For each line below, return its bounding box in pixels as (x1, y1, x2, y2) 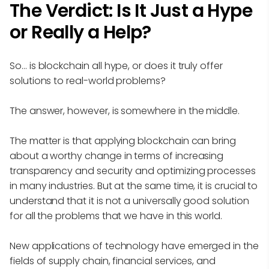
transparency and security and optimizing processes (10, 164, 256, 178)
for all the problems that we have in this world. (10, 209, 225, 223)
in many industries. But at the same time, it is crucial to (10, 179, 258, 193)
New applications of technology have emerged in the (10, 239, 259, 253)
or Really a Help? (10, 20, 151, 46)
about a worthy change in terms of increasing (10, 149, 224, 163)
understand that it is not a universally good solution (10, 194, 249, 208)
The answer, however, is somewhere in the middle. (10, 104, 242, 118)
